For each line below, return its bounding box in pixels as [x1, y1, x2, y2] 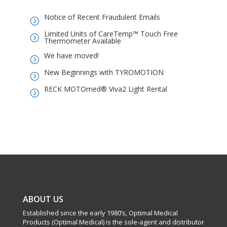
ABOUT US [22, 194, 63, 205]
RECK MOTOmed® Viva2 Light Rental [44, 84, 167, 94]
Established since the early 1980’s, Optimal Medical [22, 208, 178, 218]
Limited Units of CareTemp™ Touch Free [44, 29, 178, 39]
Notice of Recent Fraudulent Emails [44, 12, 160, 22]
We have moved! [44, 51, 99, 61]
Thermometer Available [44, 36, 121, 46]
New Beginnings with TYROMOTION [44, 67, 164, 78]
